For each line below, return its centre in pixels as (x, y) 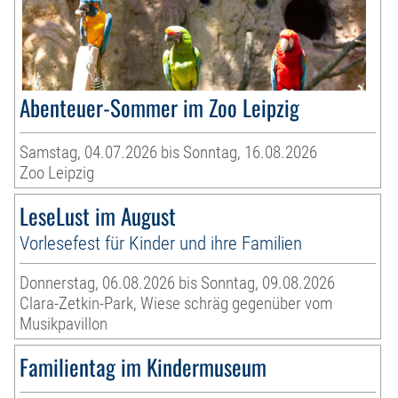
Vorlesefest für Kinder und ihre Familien (161, 243)
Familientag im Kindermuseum (143, 367)
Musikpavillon (64, 324)
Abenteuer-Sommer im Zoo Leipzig (160, 107)
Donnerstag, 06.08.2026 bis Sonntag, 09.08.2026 (178, 283)
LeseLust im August (98, 216)
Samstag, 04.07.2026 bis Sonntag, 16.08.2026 (169, 153)
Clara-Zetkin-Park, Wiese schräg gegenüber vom (176, 304)
